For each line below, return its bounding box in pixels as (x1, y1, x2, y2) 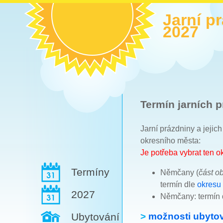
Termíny (71, 166, 110, 178)
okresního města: (140, 136, 201, 145)
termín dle (160, 180, 197, 189)
